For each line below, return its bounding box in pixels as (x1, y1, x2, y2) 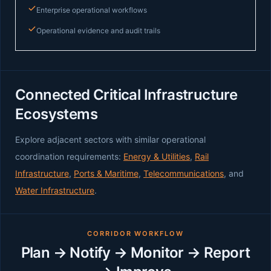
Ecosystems (15, 105, 97, 123)
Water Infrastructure (15, 185, 94, 195)
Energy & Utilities (123, 151, 190, 162)
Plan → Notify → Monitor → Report (21, 244, 250, 261)
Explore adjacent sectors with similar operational (15, 134, 206, 145)
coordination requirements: (15, 151, 123, 162)
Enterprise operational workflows (36, 5, 147, 15)
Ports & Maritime (74, 168, 139, 178)
